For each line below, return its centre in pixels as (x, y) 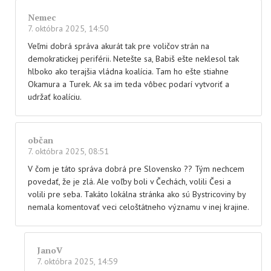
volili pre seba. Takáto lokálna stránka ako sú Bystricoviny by (137, 194)
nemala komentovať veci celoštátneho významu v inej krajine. (139, 207)
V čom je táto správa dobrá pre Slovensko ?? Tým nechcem (136, 168)
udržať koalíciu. (55, 96)
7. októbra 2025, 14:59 (77, 261)
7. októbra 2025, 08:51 (68, 151)
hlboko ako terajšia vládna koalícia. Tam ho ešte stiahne (128, 71)
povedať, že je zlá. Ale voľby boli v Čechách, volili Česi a (129, 181)
